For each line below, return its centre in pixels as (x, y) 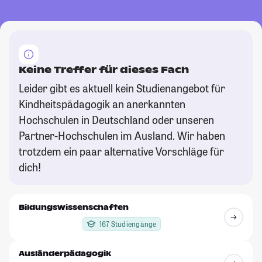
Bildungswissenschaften (74, 207)
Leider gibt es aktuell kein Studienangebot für (122, 88)
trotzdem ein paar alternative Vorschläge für (121, 151)
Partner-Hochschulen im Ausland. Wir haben (122, 135)
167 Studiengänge (128, 224)
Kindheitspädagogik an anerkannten (102, 104)
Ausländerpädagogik (65, 254)
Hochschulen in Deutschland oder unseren (116, 120)
